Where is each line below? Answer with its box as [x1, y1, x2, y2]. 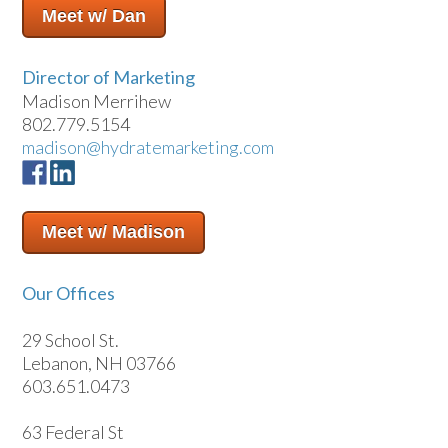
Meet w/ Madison [41, 221, 185, 242]
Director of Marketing [21, 65, 195, 88]
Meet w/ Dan [41, 5, 146, 26]
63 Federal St [21, 420, 124, 443]
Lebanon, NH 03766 [21, 351, 176, 374]
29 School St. [21, 328, 119, 351]
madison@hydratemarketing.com [21, 135, 274, 158]
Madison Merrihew [21, 89, 171, 112]
